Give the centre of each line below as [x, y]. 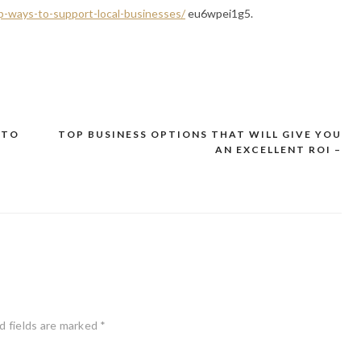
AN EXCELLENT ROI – [278, 149]
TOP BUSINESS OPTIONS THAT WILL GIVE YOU [200, 134]
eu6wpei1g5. [219, 13]
